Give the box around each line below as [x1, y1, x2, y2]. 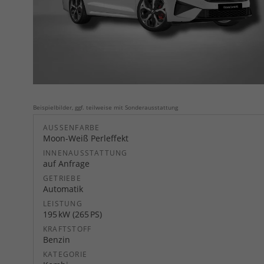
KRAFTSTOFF [43, 224, 92, 235]
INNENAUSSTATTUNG [43, 148, 128, 159]
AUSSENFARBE [43, 123, 95, 133]
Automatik [43, 183, 83, 195]
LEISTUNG [43, 199, 82, 209]
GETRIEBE [43, 173, 81, 184]
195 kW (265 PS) [43, 209, 102, 220]
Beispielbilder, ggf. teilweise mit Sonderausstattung [33, 103, 178, 112]
